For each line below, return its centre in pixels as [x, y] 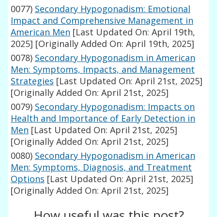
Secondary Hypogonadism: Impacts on [115, 107]
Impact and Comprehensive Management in [102, 21]
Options [28, 179]
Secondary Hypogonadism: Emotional [113, 9]
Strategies [32, 81]
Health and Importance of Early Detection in [103, 118]
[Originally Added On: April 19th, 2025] [114, 44]
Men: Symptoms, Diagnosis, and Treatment [101, 167]
